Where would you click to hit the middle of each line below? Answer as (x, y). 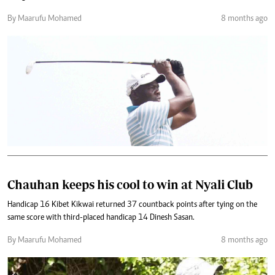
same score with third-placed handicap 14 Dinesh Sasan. (101, 218)
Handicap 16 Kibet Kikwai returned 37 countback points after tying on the (132, 205)
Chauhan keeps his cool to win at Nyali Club (130, 184)
